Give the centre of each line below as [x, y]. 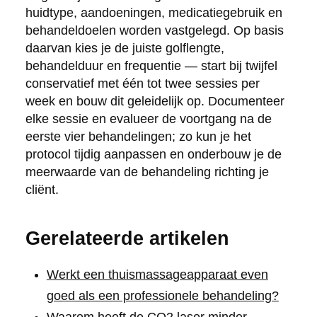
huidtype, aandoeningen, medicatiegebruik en [154, 13]
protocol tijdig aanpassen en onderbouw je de [153, 155]
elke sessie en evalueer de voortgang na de [148, 119]
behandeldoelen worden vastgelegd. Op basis [154, 31]
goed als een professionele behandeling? [162, 296]
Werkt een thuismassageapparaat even [157, 275]
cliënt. [42, 190]
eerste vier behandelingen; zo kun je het [138, 137]
